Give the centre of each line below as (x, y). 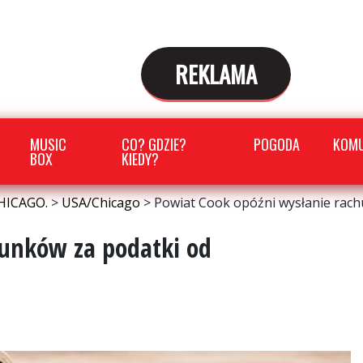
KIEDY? (140, 159)
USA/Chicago (101, 203)
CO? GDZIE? (154, 144)
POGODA (277, 144)
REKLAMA (216, 73)
